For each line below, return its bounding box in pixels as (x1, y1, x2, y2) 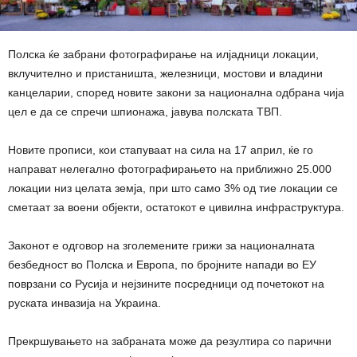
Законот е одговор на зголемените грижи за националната (8, 239, 315, 252)
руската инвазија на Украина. (8, 296, 161, 309)
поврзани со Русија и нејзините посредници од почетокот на (8, 277, 324, 290)
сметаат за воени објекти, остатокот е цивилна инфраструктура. (8, 201, 344, 214)
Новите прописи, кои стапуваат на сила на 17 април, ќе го (8, 143, 313, 156)
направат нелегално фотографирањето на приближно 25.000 (8, 163, 331, 175)
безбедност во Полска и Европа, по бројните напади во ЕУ (8, 258, 316, 271)
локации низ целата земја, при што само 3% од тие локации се (8, 182, 338, 194)
